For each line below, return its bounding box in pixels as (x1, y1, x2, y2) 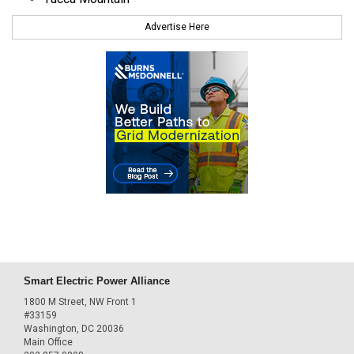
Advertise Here (145, 21, 209, 33)
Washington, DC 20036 (24, 322, 124, 334)
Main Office (24, 336, 73, 348)
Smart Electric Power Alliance (24, 275, 170, 288)
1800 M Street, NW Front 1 (24, 296, 137, 307)
